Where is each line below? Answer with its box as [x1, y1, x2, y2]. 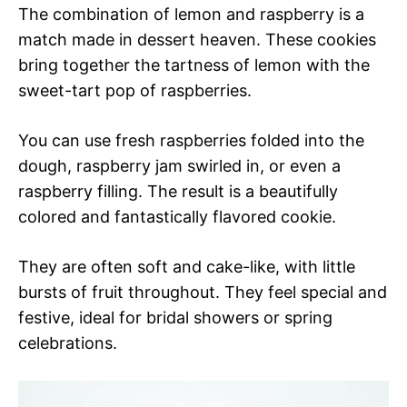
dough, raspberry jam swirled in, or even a [18, 156, 341, 176]
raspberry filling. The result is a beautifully [18, 182, 338, 202]
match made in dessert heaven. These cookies [18, 30, 376, 50]
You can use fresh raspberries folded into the [18, 131, 364, 151]
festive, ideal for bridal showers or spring [18, 308, 333, 328]
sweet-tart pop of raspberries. [18, 81, 252, 101]
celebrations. [18, 333, 117, 353]
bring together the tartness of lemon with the [18, 55, 370, 75]
